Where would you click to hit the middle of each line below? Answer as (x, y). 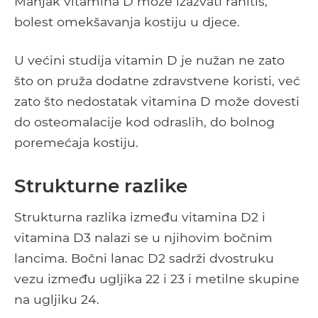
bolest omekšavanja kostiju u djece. (127, 22)
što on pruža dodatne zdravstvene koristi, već (157, 81)
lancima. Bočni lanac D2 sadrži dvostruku (144, 258)
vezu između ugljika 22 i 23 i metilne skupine (157, 279)
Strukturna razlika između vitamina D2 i (140, 217)
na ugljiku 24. (57, 300)
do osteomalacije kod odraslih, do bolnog (144, 122)
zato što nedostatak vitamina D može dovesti (157, 102)
